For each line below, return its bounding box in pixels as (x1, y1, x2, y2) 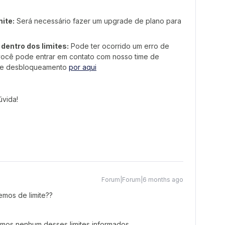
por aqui (69, 63, 96, 71)
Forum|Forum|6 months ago (101, 176, 183, 183)
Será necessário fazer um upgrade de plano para (15, 17, 181, 25)
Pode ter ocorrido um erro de (69, 42, 169, 50)
